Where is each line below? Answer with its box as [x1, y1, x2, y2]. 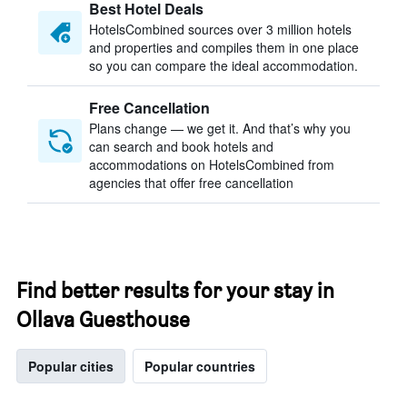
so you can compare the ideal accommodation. [89, 56, 358, 74]
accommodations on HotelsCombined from [89, 155, 334, 174]
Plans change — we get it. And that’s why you [89, 119, 351, 137]
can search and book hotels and [89, 137, 273, 155]
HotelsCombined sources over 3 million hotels [89, 20, 352, 38]
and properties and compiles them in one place [89, 38, 359, 56]
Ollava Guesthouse [16, 306, 190, 333]
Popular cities [28, 357, 114, 375]
